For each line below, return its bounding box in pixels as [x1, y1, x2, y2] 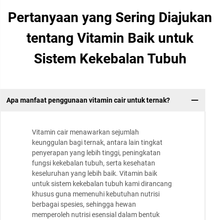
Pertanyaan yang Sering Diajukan [8, 9, 212, 26]
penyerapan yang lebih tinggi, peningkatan [32, 149, 161, 157]
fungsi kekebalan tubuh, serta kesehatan [32, 159, 155, 167]
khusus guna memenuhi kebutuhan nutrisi [32, 190, 160, 198]
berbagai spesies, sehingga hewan [32, 200, 136, 209]
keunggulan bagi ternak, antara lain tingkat [32, 138, 163, 147]
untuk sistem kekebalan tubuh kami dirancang [32, 180, 172, 188]
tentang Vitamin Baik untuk [27, 30, 193, 46]
